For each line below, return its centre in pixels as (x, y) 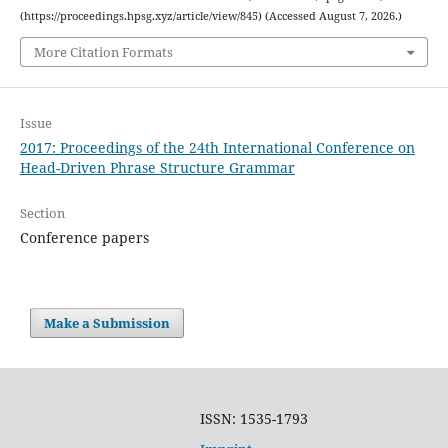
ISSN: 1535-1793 (253, 419)
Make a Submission (107, 322)
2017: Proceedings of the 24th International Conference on (217, 147)
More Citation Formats (103, 51)
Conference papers (84, 237)
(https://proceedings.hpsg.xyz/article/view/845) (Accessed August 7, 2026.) (210, 16)
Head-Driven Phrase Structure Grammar (157, 167)
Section (42, 212)
